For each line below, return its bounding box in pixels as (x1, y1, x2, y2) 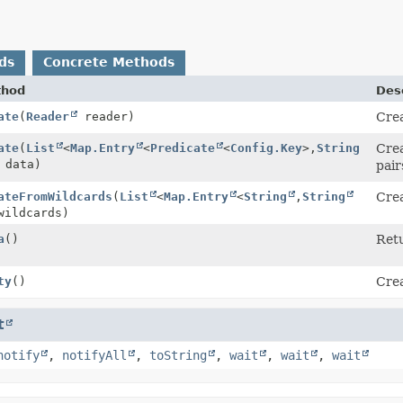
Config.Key (229, 140, 302, 155)
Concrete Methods (43, 54, 175, 69)
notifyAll (62, 347, 127, 363)
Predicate (149, 140, 215, 155)
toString (149, 347, 207, 363)
